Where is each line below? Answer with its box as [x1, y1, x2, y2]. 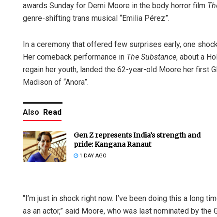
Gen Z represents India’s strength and [74, 131, 201, 140]
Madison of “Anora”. [23, 77, 89, 87]
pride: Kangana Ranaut [74, 140, 151, 149]
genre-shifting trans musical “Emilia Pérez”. [23, 14, 170, 23]
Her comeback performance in [23, 52, 126, 62]
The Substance [126, 52, 176, 62]
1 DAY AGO [78, 153, 107, 159]
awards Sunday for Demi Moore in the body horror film [23, 1, 207, 11]
